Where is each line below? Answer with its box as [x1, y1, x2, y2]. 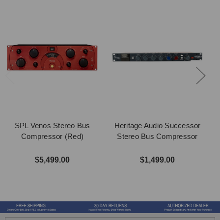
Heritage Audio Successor [114, 121, 201, 130]
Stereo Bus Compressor [117, 132, 198, 140]
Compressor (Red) [21, 132, 83, 140]
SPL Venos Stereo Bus [14, 121, 90, 130]
